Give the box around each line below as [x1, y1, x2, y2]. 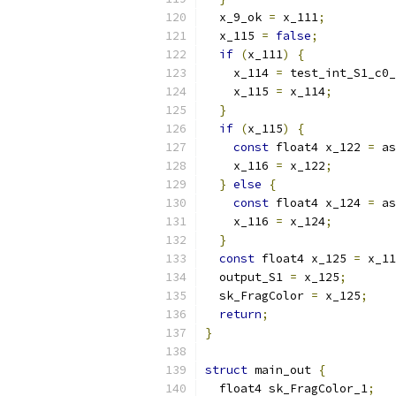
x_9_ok [205, 10, 269, 25]
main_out [247, 362, 318, 377]
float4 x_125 [255, 251, 354, 266]
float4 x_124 [269, 195, 368, 210]
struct [205, 362, 247, 377]
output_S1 [205, 270, 290, 285]
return [219, 307, 262, 322]
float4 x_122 [269, 140, 368, 155]
